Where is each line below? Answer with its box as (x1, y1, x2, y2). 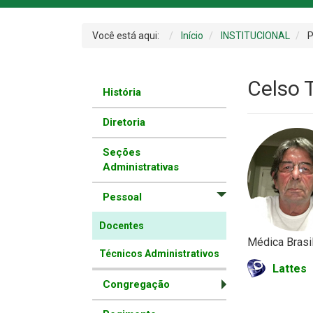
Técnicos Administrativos (99, 248, 219, 260)
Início (181, 30, 203, 42)
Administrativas (103, 161, 179, 174)
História (103, 86, 141, 99)
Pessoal (103, 191, 142, 204)
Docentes (99, 220, 144, 232)
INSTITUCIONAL (221, 30, 290, 42)
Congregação (103, 278, 170, 291)
